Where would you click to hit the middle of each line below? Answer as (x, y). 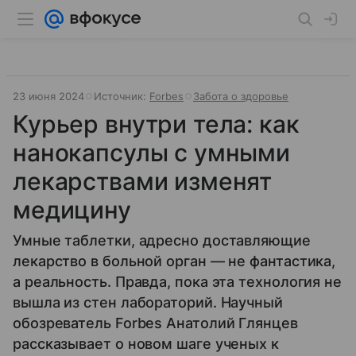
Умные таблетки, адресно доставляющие (162, 240)
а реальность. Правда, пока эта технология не (178, 282)
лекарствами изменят (143, 181)
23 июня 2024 (48, 96)
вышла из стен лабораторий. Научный (148, 302)
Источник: (122, 96)
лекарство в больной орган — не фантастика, (174, 261)
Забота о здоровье (241, 96)
